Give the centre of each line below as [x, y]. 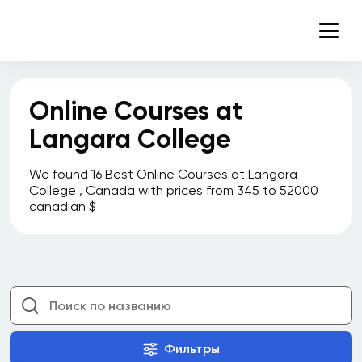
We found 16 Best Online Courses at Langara [163, 174]
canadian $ [63, 206]
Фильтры [192, 349]
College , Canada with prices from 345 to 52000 [174, 190]
